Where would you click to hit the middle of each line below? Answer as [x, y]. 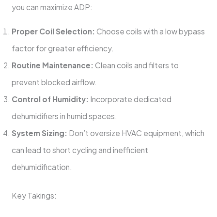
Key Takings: [34, 195]
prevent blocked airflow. [54, 82]
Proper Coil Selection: [53, 31]
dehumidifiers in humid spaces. [64, 116]
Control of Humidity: [50, 99]
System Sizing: [39, 133]
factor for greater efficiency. [62, 48]
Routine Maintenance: [52, 65]
